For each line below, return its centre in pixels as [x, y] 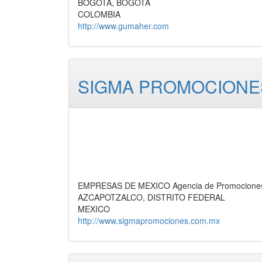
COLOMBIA [99, 14]
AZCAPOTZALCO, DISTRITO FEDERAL [151, 197]
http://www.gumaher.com [123, 26]
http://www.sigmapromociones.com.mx [149, 221]
